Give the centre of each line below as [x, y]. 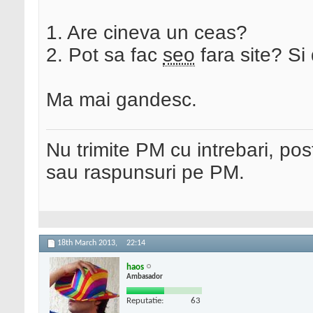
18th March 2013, [88, 243]
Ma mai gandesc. [122, 100]
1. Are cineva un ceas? [147, 33]
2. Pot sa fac [104, 55]
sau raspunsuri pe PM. [145, 173]
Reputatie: [145, 300]
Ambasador [145, 277]
